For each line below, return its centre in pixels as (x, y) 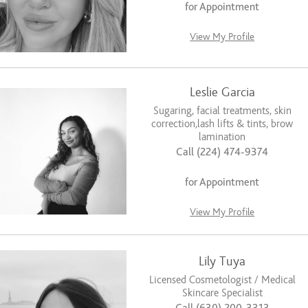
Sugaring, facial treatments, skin (222, 111)
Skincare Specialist (222, 293)
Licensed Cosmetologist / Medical (222, 279)
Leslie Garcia (222, 93)
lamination (222, 137)
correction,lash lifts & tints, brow (222, 124)
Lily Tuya (222, 261)
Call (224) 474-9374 (222, 152)
